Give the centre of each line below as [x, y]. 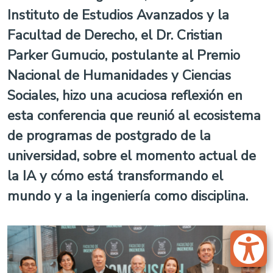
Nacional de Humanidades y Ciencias [119, 75]
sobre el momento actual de [169, 156]
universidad [42, 156]
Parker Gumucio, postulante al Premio [124, 55]
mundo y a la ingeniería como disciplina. [128, 196]
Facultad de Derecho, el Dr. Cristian [115, 35]
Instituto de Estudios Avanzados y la [118, 15]
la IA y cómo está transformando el [115, 176]
